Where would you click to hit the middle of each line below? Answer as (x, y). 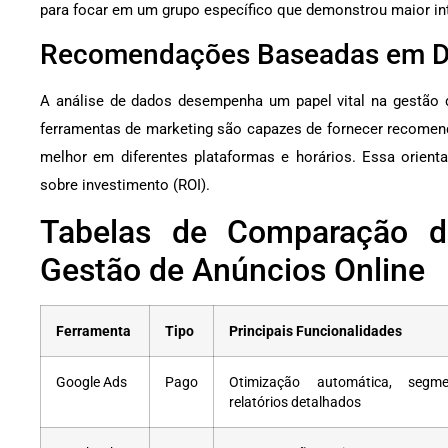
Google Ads (91, 382)
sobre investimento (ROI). (125, 185)
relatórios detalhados (295, 402)
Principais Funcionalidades (315, 331)
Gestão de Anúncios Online (232, 270)
